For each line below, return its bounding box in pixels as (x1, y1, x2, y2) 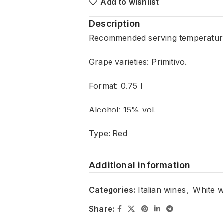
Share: (88, 204, 115, 214)
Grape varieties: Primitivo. (88, 57, 187, 67)
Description (88, 18, 141, 29)
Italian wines (138, 185, 186, 195)
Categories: (88, 185, 136, 195)
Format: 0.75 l (88, 81, 142, 91)
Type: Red (88, 128, 127, 138)
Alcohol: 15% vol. (88, 105, 156, 114)
